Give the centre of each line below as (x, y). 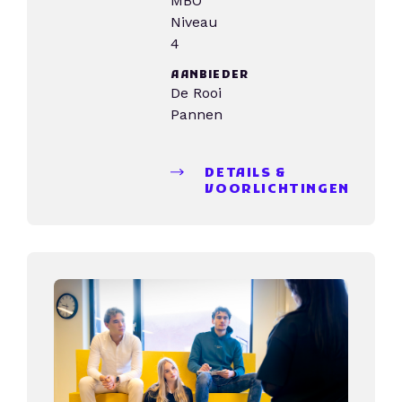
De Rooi (197, 93)
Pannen (197, 114)
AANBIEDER (210, 75)
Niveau (195, 22)
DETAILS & (245, 174)
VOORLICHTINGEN (277, 190)
